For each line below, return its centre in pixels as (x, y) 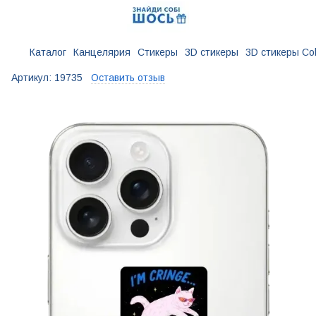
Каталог (48, 52)
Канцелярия (102, 52)
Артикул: (31, 78)
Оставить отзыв (128, 78)
